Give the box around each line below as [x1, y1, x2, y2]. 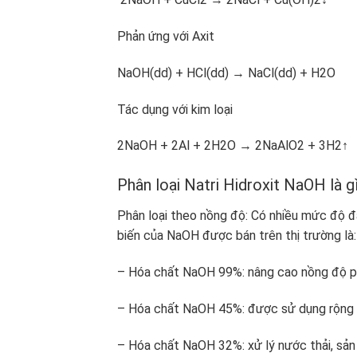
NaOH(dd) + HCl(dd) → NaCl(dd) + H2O [117, 65, 339, 80]
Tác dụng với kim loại [117, 101, 236, 117]
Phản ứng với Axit [117, 29, 218, 45]
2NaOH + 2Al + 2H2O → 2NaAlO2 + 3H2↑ [117, 138, 348, 154]
